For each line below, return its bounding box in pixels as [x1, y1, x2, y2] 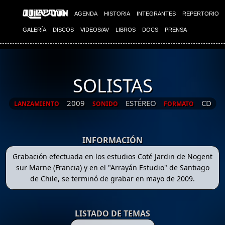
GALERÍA [23, 27, 46, 33]
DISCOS [53, 27, 74, 33]
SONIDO [92, 99, 118, 108]
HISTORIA [104, 11, 130, 17]
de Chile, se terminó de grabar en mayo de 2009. [30, 174, 195, 184]
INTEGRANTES [137, 11, 176, 17]
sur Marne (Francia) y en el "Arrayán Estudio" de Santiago [16, 163, 209, 173]
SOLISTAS [72, 73, 153, 98]
